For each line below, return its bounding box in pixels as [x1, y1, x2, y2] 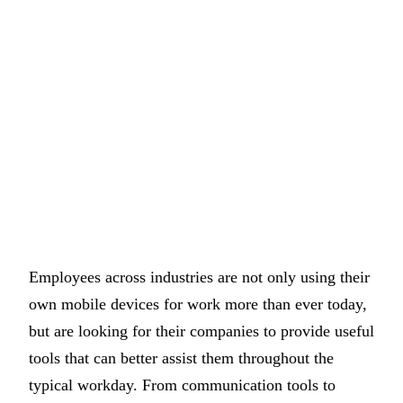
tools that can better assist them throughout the [29, 349, 334, 367]
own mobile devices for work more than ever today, [29, 295, 367, 313]
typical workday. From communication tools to [29, 376, 336, 394]
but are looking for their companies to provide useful [29, 322, 374, 340]
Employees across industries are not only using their [29, 268, 370, 286]
